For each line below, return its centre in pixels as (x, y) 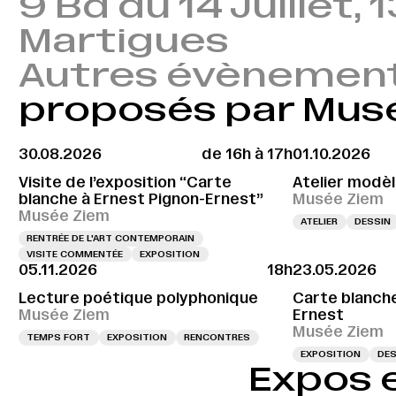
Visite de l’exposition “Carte (125, 182)
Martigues (124, 41)
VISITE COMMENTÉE (75, 254)
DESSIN (373, 222)
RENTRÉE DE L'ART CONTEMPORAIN (111, 239)
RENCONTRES (217, 338)
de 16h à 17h (247, 154)
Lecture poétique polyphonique (138, 297)
